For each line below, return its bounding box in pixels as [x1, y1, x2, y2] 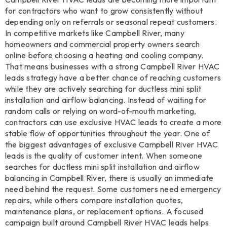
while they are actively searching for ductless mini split [5, 84, 202, 94]
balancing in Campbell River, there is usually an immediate [5, 173, 214, 183]
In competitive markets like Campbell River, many [5, 28, 184, 39]
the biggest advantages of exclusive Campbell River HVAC [5, 139, 218, 150]
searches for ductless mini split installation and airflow [5, 162, 200, 172]
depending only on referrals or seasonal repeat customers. [5, 17, 217, 27]
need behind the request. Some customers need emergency [5, 184, 221, 195]
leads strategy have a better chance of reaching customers [5, 72, 221, 83]
